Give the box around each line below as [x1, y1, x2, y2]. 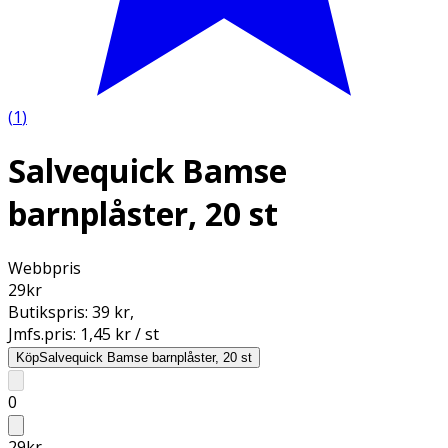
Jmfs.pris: [8, 322, 80, 345]
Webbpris [8, 256, 81, 279]
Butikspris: [8, 300, 92, 323]
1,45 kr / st [80, 322, 159, 345]
